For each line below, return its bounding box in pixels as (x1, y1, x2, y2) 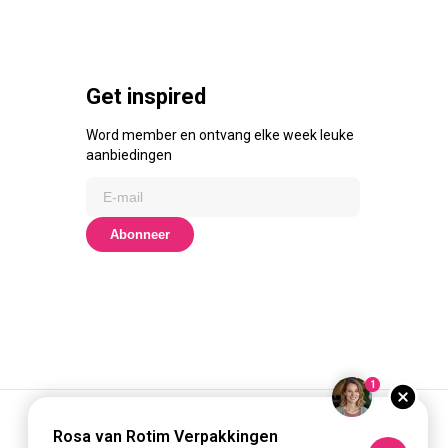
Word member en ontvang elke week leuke (86, 127, 354, 143)
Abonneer (110, 227, 170, 242)
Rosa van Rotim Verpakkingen (53, 427, 278, 446)
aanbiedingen (86, 147, 172, 163)
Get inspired (86, 84, 206, 109)
